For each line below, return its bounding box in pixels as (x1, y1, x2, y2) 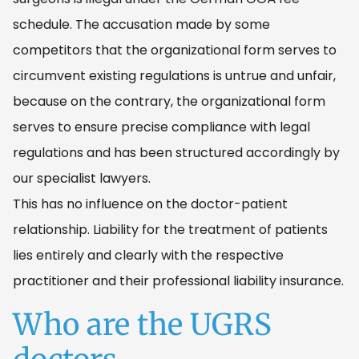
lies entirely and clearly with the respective (13, 245, 284, 264)
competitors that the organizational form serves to (13, 40, 337, 59)
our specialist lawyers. (13, 168, 151, 188)
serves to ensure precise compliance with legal (13, 117, 310, 136)
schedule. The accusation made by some (13, 14, 270, 34)
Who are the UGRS (13, 305, 272, 343)
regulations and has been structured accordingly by (13, 143, 340, 162)
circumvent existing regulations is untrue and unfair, (13, 66, 336, 85)
